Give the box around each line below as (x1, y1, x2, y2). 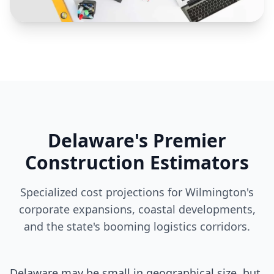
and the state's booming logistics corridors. (24, 219, 250, 234)
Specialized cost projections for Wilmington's (20, 185, 254, 199)
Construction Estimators (25, 150, 249, 175)
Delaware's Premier (48, 128, 226, 153)
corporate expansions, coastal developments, (18, 202, 256, 217)
